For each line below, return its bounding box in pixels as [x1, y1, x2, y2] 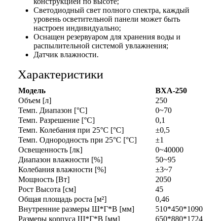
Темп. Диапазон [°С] [18, 106, 87, 114]
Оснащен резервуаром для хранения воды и [34, 33, 181, 41]
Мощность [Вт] [18, 175, 70, 184]
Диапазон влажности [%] [18, 155, 103, 164]
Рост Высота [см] [18, 185, 76, 193]
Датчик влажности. [34, 50, 99, 59]
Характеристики [18, 68, 103, 81]
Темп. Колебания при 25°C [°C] [18, 126, 124, 134]
